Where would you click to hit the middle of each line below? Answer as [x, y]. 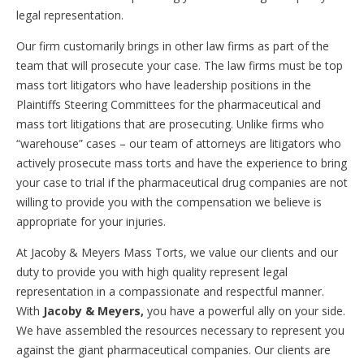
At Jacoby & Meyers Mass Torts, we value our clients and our [177, 252]
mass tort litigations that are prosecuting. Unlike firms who [170, 124]
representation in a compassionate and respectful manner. [170, 291]
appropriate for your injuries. [91, 221]
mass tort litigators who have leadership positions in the [164, 85]
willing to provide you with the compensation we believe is [169, 202]
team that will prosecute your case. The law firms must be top [180, 65]
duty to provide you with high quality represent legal [152, 272]
